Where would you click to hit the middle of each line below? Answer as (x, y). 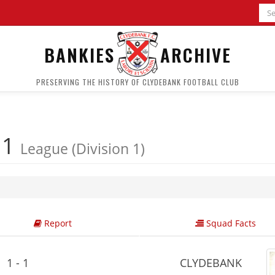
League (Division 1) (83, 149)
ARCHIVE (196, 54)
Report (56, 223)
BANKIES (79, 54)
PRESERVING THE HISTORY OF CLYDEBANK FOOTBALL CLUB (137, 82)
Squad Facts (230, 223)
